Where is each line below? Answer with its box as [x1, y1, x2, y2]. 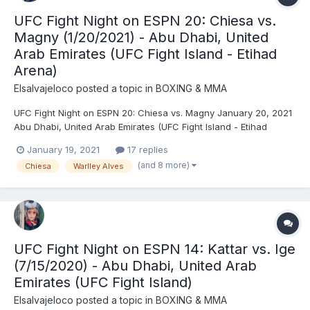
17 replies [125, 144, 168, 156]
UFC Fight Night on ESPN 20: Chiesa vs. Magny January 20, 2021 [14, 107, 292, 119]
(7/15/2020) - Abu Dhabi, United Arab [14, 257, 257, 274]
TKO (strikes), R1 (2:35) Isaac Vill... [14, 163, 160, 174]
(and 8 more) [138, 160, 192, 171]
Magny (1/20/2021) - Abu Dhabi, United [14, 29, 268, 46]
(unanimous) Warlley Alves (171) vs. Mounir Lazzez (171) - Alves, [14, 149, 288, 161]
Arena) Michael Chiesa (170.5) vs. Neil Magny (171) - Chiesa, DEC [14, 135, 294, 147]
